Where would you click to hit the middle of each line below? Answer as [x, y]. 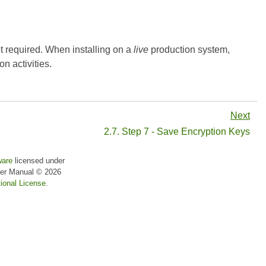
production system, [189, 50]
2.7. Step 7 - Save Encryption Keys [176, 132]
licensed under [39, 161]
